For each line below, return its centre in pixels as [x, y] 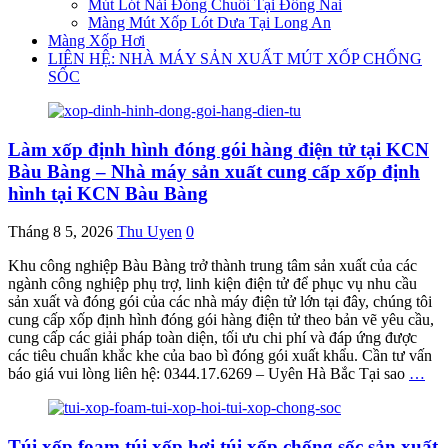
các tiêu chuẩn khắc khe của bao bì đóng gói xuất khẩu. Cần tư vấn [220, 356]
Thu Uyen [149, 232]
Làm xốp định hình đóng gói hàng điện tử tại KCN [218, 149]
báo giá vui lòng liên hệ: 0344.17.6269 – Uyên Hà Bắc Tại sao [208, 374]
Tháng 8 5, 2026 [60, 232]
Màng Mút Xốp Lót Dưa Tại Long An [209, 22]
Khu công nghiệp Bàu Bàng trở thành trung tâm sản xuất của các [212, 266]
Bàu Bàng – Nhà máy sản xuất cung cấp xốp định [214, 171]
